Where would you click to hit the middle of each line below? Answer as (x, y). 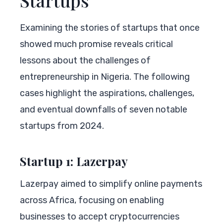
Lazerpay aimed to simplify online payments (111, 184)
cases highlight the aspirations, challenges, (107, 93)
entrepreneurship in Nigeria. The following (105, 77)
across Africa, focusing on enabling (92, 200)
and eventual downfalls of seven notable (104, 109)
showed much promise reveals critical (96, 44)
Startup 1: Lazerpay (74, 161)
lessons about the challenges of (85, 60)
